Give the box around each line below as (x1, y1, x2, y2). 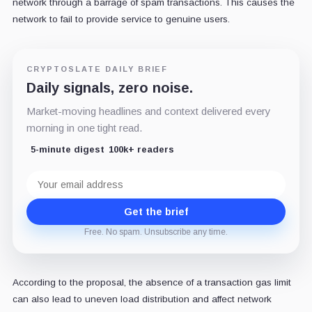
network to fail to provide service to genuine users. (12, 13, 230, 24)
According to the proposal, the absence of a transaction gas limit (12, 276, 291, 288)
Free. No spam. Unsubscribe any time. (84, 226, 228, 237)
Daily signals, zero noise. (26, 79, 193, 95)
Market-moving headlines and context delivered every (26, 104, 271, 117)
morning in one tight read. (26, 121, 142, 134)
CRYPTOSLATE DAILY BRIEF (26, 64, 169, 73)
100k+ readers (108, 143, 174, 155)
